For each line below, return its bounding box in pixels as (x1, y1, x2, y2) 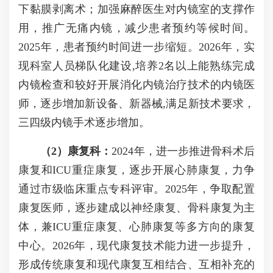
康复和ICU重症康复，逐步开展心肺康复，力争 (18, 164, 255, 176)
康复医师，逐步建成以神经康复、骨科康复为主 (18, 202, 255, 214)
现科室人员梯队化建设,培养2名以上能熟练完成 (18, 60, 255, 72)
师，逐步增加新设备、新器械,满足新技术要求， (18, 97, 255, 110)
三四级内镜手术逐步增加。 (18, 116, 150, 129)
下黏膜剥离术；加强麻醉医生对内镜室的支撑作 (18, 3, 255, 15)
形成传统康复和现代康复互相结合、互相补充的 (18, 258, 255, 271)
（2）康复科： (40, 145, 112, 157)
